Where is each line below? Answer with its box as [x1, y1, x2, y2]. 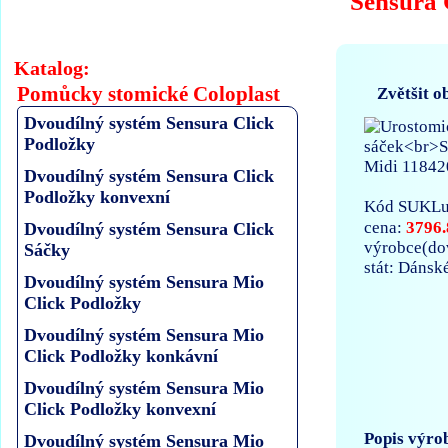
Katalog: [14, 56, 91, 79]
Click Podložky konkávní [24, 346, 219, 367]
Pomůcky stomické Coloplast [17, 83, 281, 105]
